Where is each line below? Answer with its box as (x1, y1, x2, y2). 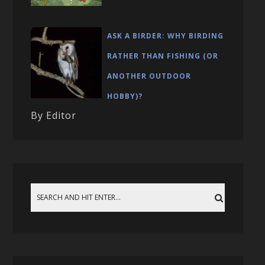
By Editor (31, 108, 77, 122)
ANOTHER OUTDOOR (107, 70, 192, 81)
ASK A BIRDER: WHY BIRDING (107, 30, 224, 41)
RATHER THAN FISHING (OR (107, 50, 219, 61)
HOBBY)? (107, 91, 143, 101)
